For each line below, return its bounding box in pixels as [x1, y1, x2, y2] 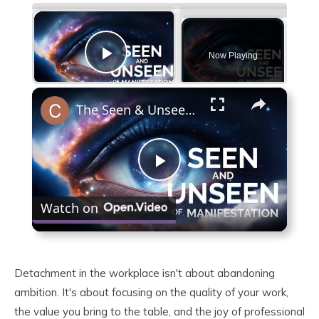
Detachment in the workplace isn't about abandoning [14, 266, 275, 280]
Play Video [106, 61, 209, 85]
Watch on [40, 199, 98, 216]
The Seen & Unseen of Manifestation [184, 101, 195, 119]
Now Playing [208, 50, 258, 61]
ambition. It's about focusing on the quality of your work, [14, 285, 288, 299]
